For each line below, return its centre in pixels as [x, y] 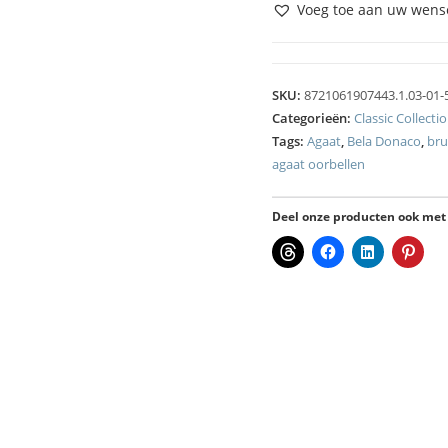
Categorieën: [313, 118]
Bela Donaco [384, 141]
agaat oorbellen [318, 164]
